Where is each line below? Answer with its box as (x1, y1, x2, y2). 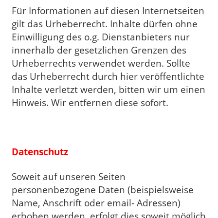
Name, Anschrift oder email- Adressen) (12, 197, 181, 209)
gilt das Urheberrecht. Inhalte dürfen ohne (12, 18, 198, 30)
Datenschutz (12, 145, 68, 158)
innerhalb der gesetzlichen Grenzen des (12, 44, 186, 56)
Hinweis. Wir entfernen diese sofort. (12, 96, 168, 109)
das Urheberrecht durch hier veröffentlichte (12, 70, 204, 83)
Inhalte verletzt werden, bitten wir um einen (12, 83, 205, 96)
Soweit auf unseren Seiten (12, 170, 126, 183)
